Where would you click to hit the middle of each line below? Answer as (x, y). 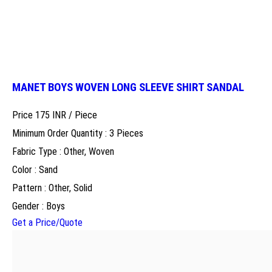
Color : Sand (35, 169)
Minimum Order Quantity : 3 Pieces (78, 133)
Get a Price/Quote (47, 222)
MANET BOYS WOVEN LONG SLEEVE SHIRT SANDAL (128, 87)
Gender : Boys (39, 206)
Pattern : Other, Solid (52, 188)
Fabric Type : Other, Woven (63, 151)
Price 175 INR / (43, 115)
